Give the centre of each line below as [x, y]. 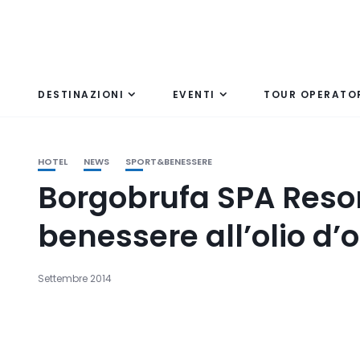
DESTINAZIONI [81, 94]
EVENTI [194, 94]
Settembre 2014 [75, 278]
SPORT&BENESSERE [169, 162]
